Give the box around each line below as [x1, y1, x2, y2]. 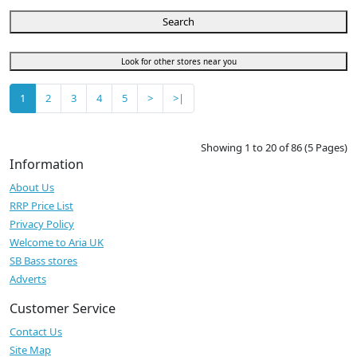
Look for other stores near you [120, 56, 237, 68]
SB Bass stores [10, 253, 77, 269]
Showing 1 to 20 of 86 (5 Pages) [201, 140, 347, 155]
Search [163, 14, 194, 29]
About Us [10, 180, 54, 195]
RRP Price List [10, 198, 73, 214]
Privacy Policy [10, 217, 74, 232]
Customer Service [10, 300, 116, 318]
